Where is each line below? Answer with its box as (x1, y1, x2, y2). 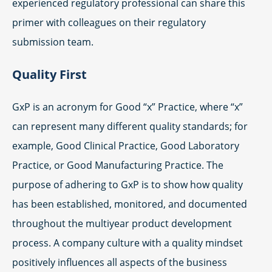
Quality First (12, 66, 87, 83)
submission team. (12, 35, 93, 49)
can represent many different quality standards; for (12, 120, 248, 133)
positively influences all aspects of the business (12, 256, 227, 269)
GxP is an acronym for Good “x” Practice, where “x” (12, 100, 243, 114)
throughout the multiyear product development (12, 217, 232, 230)
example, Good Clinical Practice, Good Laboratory (12, 139, 239, 152)
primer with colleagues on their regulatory (12, 16, 206, 29)
